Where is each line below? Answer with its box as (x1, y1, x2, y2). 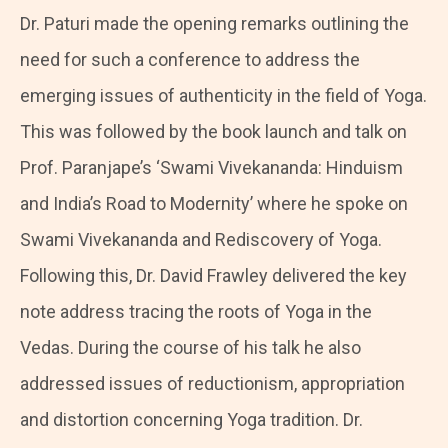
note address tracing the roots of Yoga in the (20, 300, 372, 322)
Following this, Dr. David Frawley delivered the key (20, 264, 407, 286)
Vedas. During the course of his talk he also (20, 336, 361, 358)
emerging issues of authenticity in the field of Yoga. (20, 84, 427, 106)
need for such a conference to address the (20, 48, 360, 70)
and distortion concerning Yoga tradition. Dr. (20, 408, 363, 430)
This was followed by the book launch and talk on (20, 120, 407, 142)
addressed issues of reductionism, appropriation (20, 372, 405, 394)
